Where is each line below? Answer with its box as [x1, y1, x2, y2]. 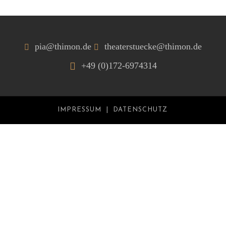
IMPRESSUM [57, 106, 101, 113]
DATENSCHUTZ [112, 106, 167, 113]
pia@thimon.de [35, 41, 91, 51]
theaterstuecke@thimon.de [104, 41, 202, 51]
